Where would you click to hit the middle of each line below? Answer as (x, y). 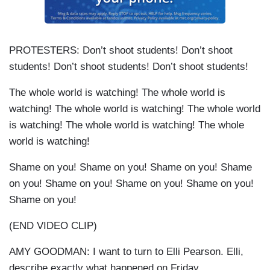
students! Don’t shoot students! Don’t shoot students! (129, 67)
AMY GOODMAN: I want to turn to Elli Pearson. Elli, (126, 252)
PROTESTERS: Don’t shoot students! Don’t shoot (121, 51)
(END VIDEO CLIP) (53, 226)
